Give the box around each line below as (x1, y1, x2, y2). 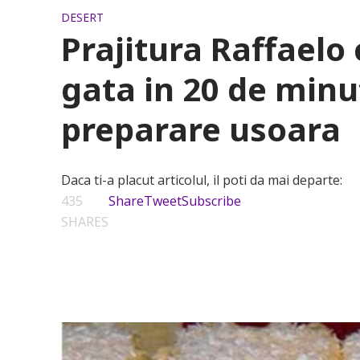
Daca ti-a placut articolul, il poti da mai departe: (60, 171, 342, 189)
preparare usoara (60, 107, 341, 151)
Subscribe (181, 192, 241, 210)
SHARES (60, 213, 108, 231)
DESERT (60, 10, 104, 25)
